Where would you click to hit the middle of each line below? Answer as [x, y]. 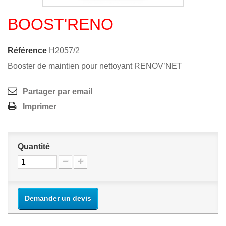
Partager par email [58, 92]
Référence [27, 51]
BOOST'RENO [61, 24]
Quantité [34, 147]
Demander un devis [58, 198]
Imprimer [40, 107]
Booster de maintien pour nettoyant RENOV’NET [95, 66]
